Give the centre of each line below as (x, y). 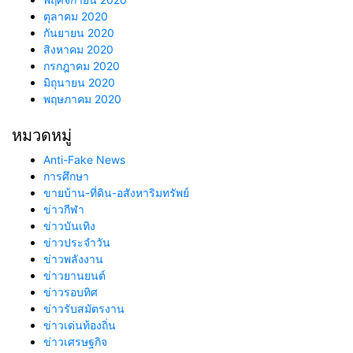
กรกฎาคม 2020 (82, 65)
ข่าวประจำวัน (77, 242)
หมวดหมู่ (42, 135)
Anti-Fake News (84, 159)
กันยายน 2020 (79, 32)
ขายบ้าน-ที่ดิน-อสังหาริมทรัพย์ (116, 192)
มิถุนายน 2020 (79, 82)
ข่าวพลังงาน (73, 258)
